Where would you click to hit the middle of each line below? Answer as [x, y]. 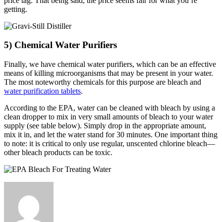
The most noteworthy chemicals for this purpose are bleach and [103, 82]
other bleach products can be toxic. [58, 152]
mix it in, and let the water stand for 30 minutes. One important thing [111, 135]
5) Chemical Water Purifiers [60, 45]
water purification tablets [42, 91]
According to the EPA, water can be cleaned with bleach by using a [110, 108]
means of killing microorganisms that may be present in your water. [109, 73]
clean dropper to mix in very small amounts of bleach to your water [109, 117]
